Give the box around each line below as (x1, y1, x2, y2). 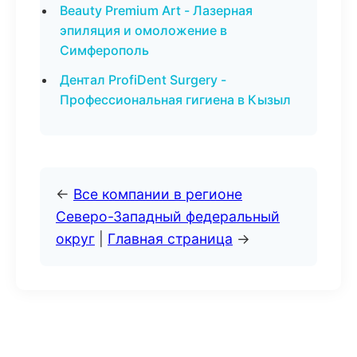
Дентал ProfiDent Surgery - (60, 72, 226, 88)
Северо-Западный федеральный (56, 208, 280, 225)
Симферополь (60, 42, 149, 58)
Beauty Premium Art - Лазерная (60, 2, 253, 18)
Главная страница (108, 230, 233, 247)
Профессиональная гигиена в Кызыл (60, 92, 291, 108)
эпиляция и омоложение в (60, 22, 227, 38)
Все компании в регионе (73, 186, 242, 202)
